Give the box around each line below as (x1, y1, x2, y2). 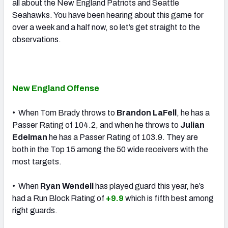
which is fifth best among (124, 193, 214, 203)
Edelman (12, 132, 47, 141)
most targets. (12, 157, 62, 166)
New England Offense (12, 83, 99, 93)
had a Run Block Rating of (12, 193, 106, 203)
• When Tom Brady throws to (12, 108, 117, 117)
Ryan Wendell (40, 181, 94, 190)
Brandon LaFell (117, 108, 177, 117)
